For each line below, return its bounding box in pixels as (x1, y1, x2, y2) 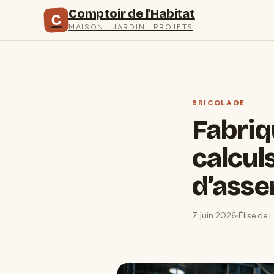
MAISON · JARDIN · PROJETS (68, 23, 193, 31)
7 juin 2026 (192, 210, 236, 221)
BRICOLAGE (192, 98, 246, 107)
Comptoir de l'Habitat (68, 6, 195, 21)
